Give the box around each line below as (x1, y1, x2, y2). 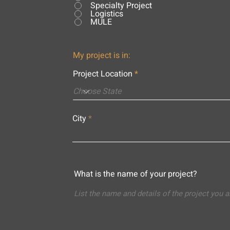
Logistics (90, 8, 123, 20)
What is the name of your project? (73, 168, 197, 180)
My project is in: (72, 49, 130, 62)
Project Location (72, 68, 132, 80)
